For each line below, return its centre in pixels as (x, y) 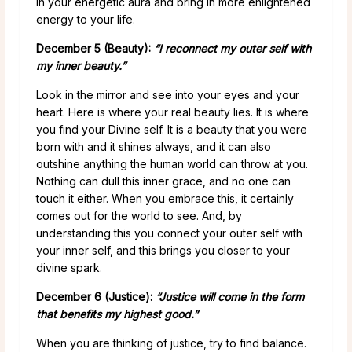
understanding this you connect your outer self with (169, 233)
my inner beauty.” (81, 65)
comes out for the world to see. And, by (139, 215)
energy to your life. (86, 19)
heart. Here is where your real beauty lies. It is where (172, 112)
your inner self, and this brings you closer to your (163, 250)
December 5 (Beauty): (93, 48)
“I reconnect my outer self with (231, 48)
